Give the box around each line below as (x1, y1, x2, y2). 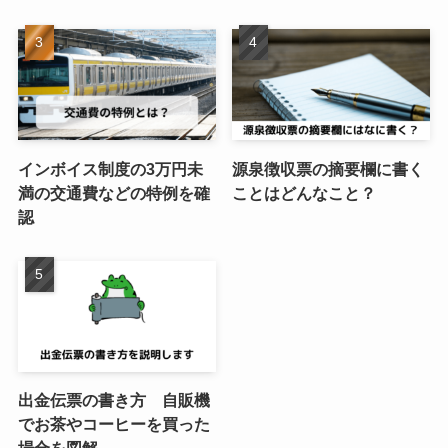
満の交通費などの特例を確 (17, 183, 210, 202)
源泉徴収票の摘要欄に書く (232, 159, 425, 178)
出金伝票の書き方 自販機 (17, 391, 210, 410)
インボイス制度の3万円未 (17, 159, 203, 178)
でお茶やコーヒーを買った (17, 415, 210, 434)
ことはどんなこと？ (232, 183, 377, 202)
